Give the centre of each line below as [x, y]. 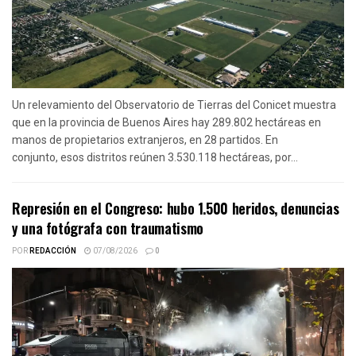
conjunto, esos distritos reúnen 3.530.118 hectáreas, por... [155, 157]
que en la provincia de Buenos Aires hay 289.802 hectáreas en [166, 122]
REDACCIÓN [53, 251]
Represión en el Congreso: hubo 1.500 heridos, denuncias [176, 208]
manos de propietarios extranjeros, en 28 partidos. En [145, 139]
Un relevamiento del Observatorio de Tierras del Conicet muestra [174, 104]
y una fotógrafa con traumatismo [108, 228]
